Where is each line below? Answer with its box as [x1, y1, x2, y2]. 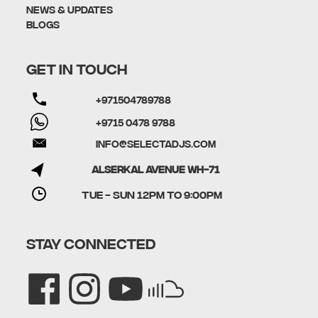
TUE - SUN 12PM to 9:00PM [82, 187, 222, 200]
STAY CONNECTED [26, 234, 155, 251]
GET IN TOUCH [26, 60, 127, 76]
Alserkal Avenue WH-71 [92, 163, 219, 175]
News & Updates [26, 4, 113, 16]
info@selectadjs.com [95, 137, 216, 149]
